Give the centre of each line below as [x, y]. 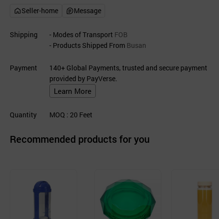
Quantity [23, 115]
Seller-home [40, 11]
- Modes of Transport [81, 34]
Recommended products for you [80, 139]
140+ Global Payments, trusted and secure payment [128, 68]
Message [88, 11]
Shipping [24, 34]
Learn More [73, 91]
